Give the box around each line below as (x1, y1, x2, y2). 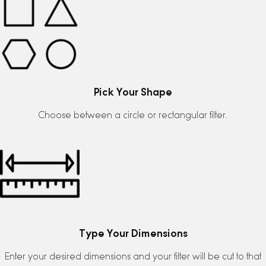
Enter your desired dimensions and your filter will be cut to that (5, 251, 261, 262)
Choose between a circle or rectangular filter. (39, 110, 227, 121)
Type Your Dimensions (78, 226, 188, 239)
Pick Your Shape (94, 85, 172, 99)
